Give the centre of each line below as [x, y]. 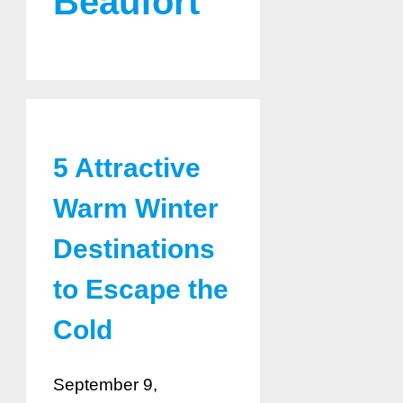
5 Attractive [127, 168]
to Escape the [141, 290]
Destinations [134, 249]
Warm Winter [136, 209]
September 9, [105, 385]
